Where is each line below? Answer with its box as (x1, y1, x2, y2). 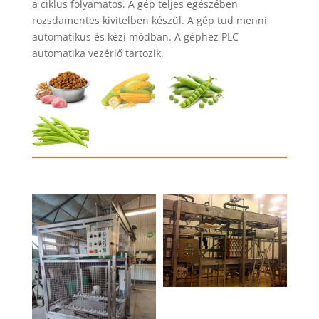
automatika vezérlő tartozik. (31, 46, 164, 60)
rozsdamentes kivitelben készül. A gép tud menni (31, 13, 267, 27)
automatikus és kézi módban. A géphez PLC (31, 29, 239, 43)
